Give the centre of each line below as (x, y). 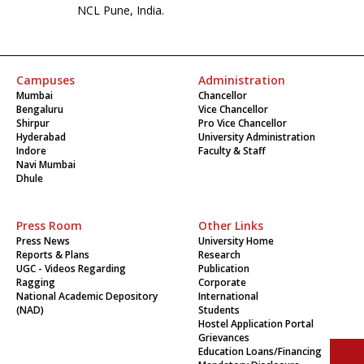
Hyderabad (41, 136)
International (228, 296)
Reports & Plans (53, 254)
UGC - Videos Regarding (71, 268)
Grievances (224, 337)
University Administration (257, 136)
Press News (43, 240)
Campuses (45, 80)
